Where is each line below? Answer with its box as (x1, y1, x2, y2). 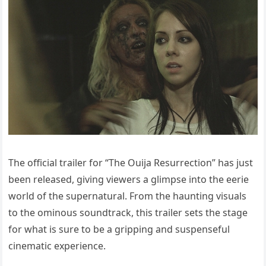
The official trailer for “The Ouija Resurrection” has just (8, 156, 254, 169)
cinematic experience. (8, 239, 106, 252)
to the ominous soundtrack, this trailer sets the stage (8, 205, 248, 219)
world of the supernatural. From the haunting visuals (8, 189, 247, 202)
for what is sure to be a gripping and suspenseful (8, 222, 230, 236)
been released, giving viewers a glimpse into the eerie (8, 172, 249, 186)
